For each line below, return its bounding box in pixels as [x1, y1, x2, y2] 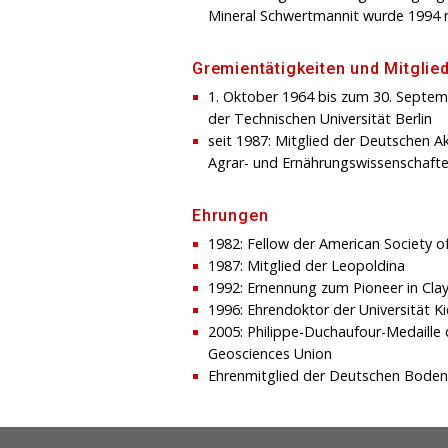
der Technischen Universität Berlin [208, 108, 432, 128]
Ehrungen [192, 205, 269, 225]
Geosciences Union [208, 343, 332, 363]
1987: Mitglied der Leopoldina [208, 255, 405, 275]
